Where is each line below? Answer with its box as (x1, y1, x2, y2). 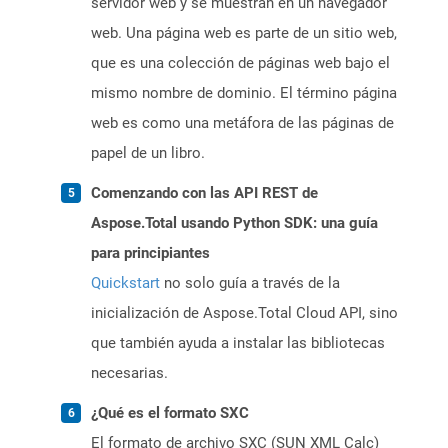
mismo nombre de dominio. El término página (91, 84, 397, 103)
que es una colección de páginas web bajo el (91, 54, 390, 73)
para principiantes (91, 244, 210, 263)
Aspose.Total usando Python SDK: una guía (91, 214, 378, 233)
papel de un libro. (91, 144, 205, 163)
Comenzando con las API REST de (91, 184, 318, 203)
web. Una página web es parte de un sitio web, (91, 24, 397, 43)
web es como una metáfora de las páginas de (91, 114, 394, 133)
